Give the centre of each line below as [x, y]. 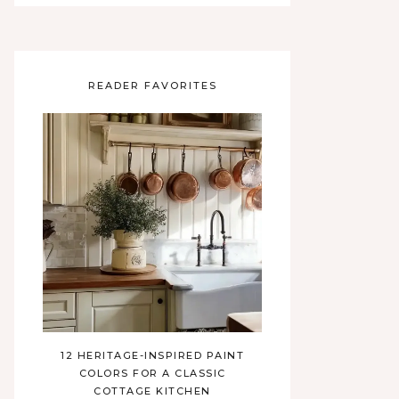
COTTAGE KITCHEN [152, 391]
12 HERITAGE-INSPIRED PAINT [152, 355]
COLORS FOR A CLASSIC [152, 373]
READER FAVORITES [152, 85]
